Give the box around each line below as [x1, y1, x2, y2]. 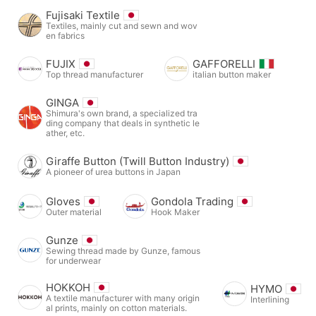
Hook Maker [151, 206, 200, 217]
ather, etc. [46, 127, 85, 138]
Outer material [46, 206, 102, 217]
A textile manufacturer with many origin [46, 292, 200, 303]
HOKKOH [46, 280, 90, 294]
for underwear [46, 255, 101, 266]
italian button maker [193, 68, 271, 80]
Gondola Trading [151, 194, 233, 208]
